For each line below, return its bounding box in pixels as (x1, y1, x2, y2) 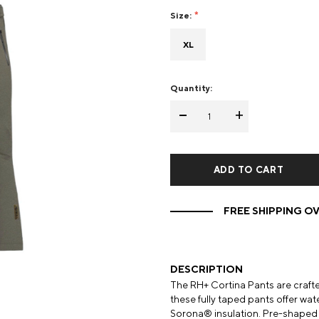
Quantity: (170, 83, 212, 93)
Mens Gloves (85, 41, 147, 52)
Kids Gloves (256, 16, 313, 28)
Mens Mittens (85, 16, 149, 28)
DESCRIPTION (170, 263, 243, 275)
